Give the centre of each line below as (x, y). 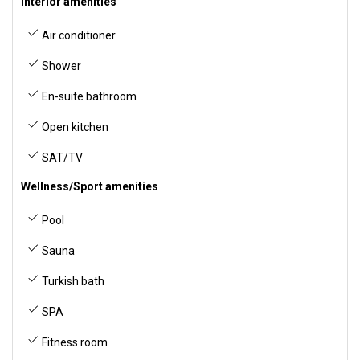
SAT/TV (61, 157)
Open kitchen (74, 127)
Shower (60, 66)
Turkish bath (72, 281)
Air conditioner (78, 35)
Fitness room (74, 342)
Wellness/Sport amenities (90, 186)
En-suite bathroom (88, 96)
